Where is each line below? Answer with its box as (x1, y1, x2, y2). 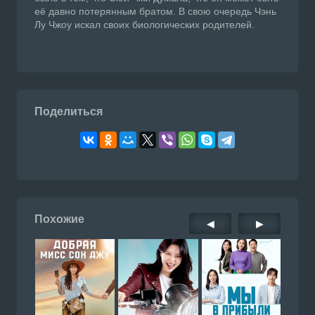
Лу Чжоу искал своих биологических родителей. (34, 19, 255, 31)
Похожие (34, 213, 84, 226)
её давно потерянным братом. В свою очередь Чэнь (34, 6, 276, 18)
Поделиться (34, 105, 103, 118)
